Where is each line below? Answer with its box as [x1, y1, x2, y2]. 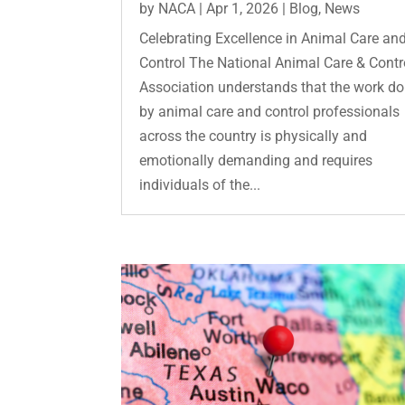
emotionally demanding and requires [139, 151, 373, 169]
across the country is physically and [139, 127, 368, 145]
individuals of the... [139, 175, 261, 193]
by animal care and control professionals [139, 102, 400, 120]
